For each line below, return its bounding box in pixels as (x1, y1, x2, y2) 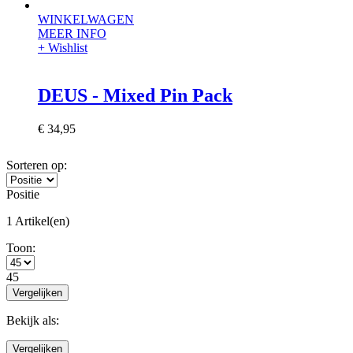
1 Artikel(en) (6, 214, 69, 228)
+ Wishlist (38, 40, 87, 54)
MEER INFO (38, 26, 106, 40)
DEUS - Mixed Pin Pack (38, 84, 232, 106)
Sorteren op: (6, 158, 67, 172)
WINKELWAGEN (38, 12, 134, 26)
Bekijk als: (6, 313, 59, 327)
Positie (6, 187, 39, 201)
